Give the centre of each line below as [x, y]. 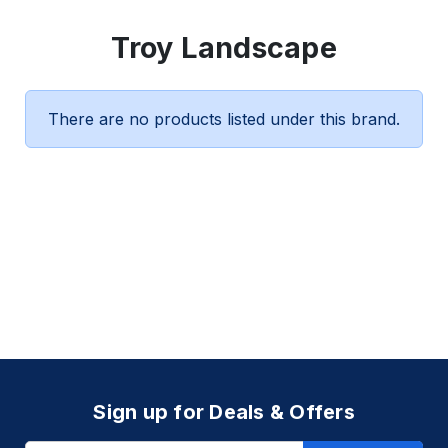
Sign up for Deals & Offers [224, 412]
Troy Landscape [224, 48]
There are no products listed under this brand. [224, 119]
